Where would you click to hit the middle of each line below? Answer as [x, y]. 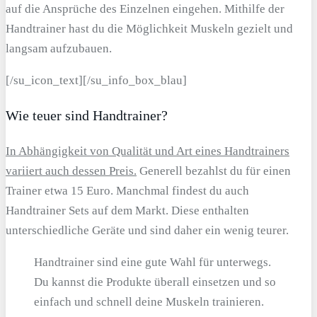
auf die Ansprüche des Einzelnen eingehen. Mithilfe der [145, 8]
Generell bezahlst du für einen [214, 171]
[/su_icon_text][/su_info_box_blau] [96, 80]
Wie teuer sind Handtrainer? [87, 116]
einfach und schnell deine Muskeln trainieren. [149, 302]
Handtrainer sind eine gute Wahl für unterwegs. [152, 263]
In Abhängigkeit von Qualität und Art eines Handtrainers [148, 151]
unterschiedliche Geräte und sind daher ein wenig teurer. [147, 231]
